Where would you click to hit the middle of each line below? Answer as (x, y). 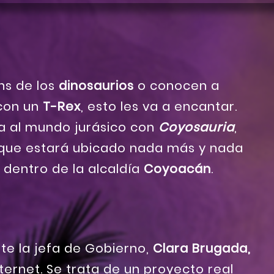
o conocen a (177, 86)
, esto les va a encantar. (159, 107)
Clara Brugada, (202, 249)
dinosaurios (96, 86)
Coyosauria (196, 128)
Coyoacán (177, 169)
